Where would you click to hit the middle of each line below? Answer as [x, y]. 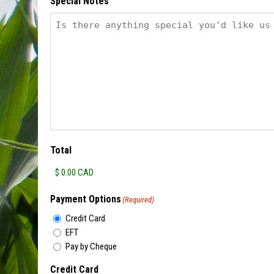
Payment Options [86, 199]
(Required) [138, 200]
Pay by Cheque [91, 247]
